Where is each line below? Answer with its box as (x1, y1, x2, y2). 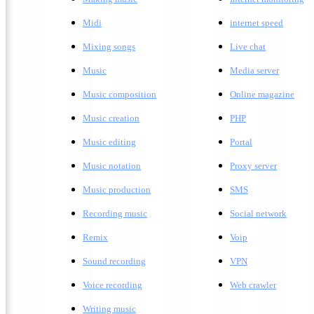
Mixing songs (83, 41, 135, 52)
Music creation (83, 113, 139, 123)
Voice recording (83, 280, 142, 290)
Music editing (83, 137, 136, 147)
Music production (83, 184, 151, 195)
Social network (230, 208, 287, 219)
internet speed (230, 18, 283, 28)
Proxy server (230, 161, 277, 171)
